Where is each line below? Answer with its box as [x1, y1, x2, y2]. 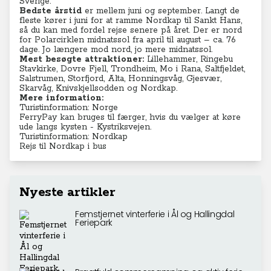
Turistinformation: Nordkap [19, 131, 128, 142]
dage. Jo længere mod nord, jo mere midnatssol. [19, 44, 212, 55]
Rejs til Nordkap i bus [19, 141, 106, 152]
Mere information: [19, 93, 103, 103]
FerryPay [19, 112, 57, 123]
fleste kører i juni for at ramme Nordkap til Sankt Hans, [19, 15, 242, 26]
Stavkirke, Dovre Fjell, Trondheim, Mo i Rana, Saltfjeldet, [19, 64, 245, 74]
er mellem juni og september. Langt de [82, 5, 240, 16]
